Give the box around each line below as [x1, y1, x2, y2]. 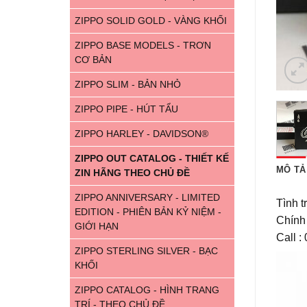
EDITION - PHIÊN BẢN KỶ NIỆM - [75, 206, 221, 217]
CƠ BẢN [75, 54, 112, 65]
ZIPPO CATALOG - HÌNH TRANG [75, 284, 219, 295]
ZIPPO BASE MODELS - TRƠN [75, 40, 211, 51]
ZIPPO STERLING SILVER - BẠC [75, 245, 218, 256]
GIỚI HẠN [75, 221, 119, 232]
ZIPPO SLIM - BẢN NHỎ [75, 79, 181, 90]
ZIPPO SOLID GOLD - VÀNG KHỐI [75, 15, 227, 26]
